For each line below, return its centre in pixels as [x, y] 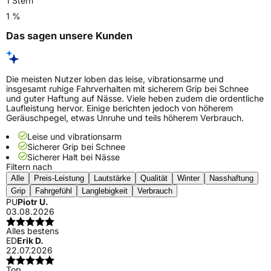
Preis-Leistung [59, 178]
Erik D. [30, 241]
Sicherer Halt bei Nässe [73, 157]
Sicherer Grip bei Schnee [76, 147]
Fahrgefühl [54, 191]
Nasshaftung [231, 178]
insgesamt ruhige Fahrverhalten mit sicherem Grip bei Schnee [127, 89]
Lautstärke [112, 178]
